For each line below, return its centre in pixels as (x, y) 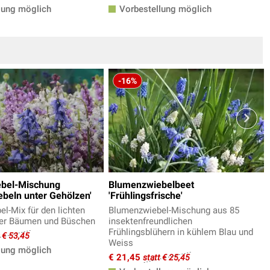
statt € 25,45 (166, 257)
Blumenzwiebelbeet (151, 185)
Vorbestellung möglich (164, 9)
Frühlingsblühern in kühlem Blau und (181, 232)
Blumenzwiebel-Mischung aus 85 (174, 210)
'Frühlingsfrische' (146, 196)
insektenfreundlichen (150, 221)
